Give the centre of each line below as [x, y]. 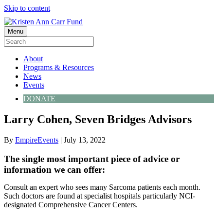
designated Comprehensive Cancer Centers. [71, 204]
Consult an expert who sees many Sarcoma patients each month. [102, 187]
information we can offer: [54, 169]
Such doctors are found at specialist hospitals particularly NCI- [100, 196]
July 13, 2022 [85, 140]
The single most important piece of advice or [92, 159]
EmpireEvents [37, 140]
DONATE [39, 99]
